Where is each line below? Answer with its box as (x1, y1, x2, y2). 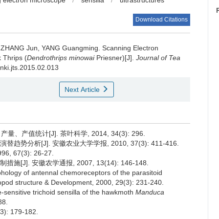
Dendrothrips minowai (27, 54, 94, 62)
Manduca (135, 188, 164, 196)
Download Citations (135, 16, 188, 23)
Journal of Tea (136, 54, 180, 62)
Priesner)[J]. (94, 54, 136, 62)
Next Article (64, 86, 102, 93)
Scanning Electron (102, 44, 158, 52)
